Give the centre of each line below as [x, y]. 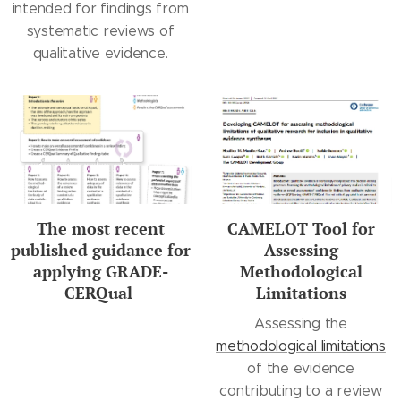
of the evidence [301, 369]
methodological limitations [301, 346]
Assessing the [301, 324]
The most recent [100, 229]
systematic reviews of [100, 31]
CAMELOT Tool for [301, 229]
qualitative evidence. [100, 54]
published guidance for [100, 250]
